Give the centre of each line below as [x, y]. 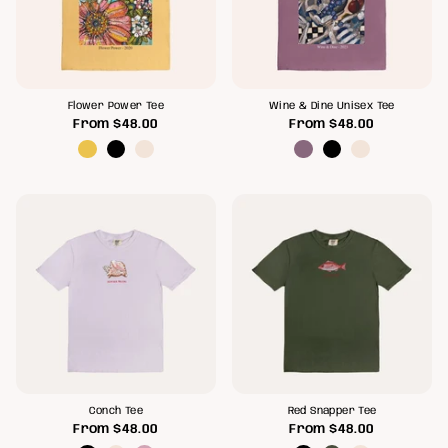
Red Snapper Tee [332, 412]
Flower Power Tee [116, 106]
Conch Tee [116, 412]
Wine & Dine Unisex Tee [332, 106]
